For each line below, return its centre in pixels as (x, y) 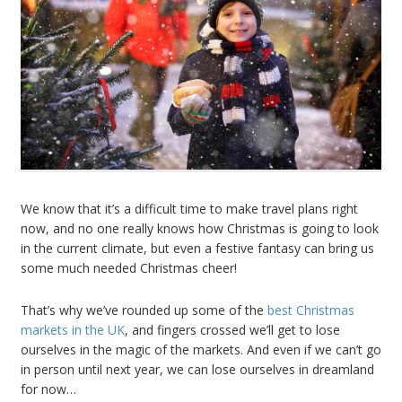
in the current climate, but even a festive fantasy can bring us (197, 248)
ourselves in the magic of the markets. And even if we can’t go (201, 349)
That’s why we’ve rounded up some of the (144, 310)
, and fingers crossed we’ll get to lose (232, 329)
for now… (48, 389)
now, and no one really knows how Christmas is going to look (200, 228)
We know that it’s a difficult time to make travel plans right (189, 208)
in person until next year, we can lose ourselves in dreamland (197, 369)
